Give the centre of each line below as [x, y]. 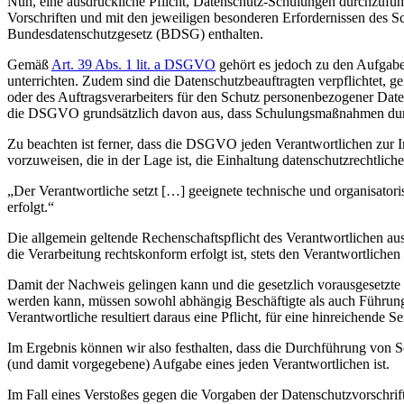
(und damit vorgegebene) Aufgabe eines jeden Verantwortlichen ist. [198, 363]
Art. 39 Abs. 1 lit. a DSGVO [133, 64]
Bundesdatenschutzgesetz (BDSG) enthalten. [135, 33]
